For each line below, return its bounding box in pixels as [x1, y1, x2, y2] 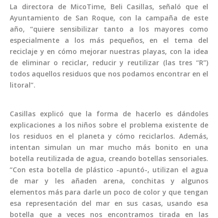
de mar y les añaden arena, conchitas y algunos [10, 176, 208, 186]
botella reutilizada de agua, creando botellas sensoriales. [10, 154, 208, 163]
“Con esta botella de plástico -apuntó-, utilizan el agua [10, 165, 208, 175]
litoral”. [10, 80, 36, 90]
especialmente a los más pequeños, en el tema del [10, 36, 208, 45]
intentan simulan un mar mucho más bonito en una [10, 143, 208, 152]
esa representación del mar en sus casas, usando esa [10, 199, 208, 208]
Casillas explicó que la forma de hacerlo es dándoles [10, 109, 208, 119]
